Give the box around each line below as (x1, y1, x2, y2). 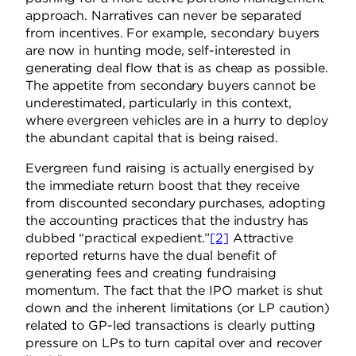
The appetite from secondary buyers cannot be (25, 78, 315, 93)
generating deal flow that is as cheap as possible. (25, 60, 328, 75)
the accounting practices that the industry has (25, 213, 309, 228)
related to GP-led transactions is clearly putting (25, 318, 316, 333)
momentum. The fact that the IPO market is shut (25, 283, 323, 298)
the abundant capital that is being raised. (25, 130, 278, 145)
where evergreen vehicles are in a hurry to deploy (25, 113, 329, 128)
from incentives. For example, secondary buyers (25, 25, 320, 41)
